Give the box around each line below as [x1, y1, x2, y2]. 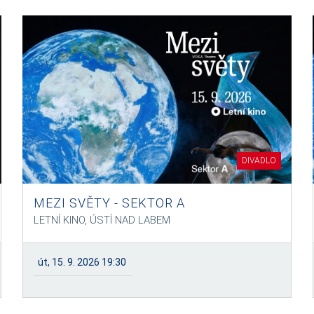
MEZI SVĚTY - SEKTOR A [34, 196, 186, 210]
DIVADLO [241, 156, 276, 165]
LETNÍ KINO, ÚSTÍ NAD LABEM [34, 214, 171, 226]
